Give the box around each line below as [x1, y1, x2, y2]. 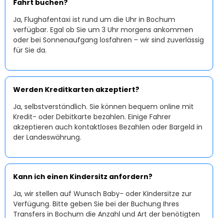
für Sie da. [13, 45, 47, 55]
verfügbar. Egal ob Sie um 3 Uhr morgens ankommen [13, 25, 193, 35]
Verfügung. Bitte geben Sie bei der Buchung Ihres [13, 199, 179, 209]
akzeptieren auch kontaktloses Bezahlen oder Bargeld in [13, 122, 202, 132]
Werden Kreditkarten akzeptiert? [13, 85, 139, 94]
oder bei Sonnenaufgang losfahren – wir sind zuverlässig [13, 35, 204, 45]
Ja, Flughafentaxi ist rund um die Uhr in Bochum [13, 15, 175, 24]
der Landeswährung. [13, 132, 81, 142]
